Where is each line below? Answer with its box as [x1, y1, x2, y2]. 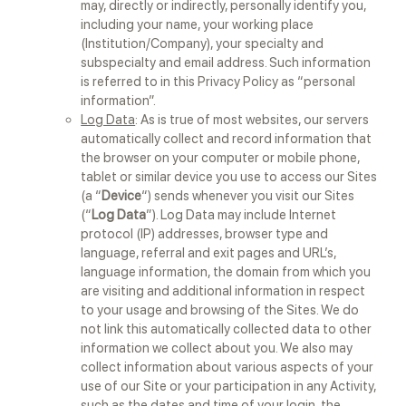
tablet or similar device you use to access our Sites [81, 169, 378, 185]
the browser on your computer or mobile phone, [81, 150, 361, 166]
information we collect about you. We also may [81, 340, 353, 356]
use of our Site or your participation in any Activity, [81, 378, 377, 394]
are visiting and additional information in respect [81, 283, 366, 299]
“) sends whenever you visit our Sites [141, 188, 355, 204]
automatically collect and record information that [81, 130, 372, 147]
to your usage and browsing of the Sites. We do [81, 302, 360, 318]
